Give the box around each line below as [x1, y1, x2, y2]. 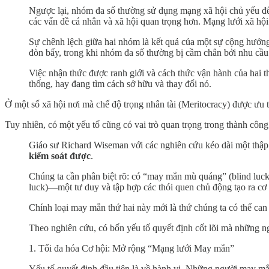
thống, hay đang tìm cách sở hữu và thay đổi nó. [29, 78, 211, 89]
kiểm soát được [29, 150, 91, 161]
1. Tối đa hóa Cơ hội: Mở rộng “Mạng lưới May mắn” [29, 243, 234, 253]
